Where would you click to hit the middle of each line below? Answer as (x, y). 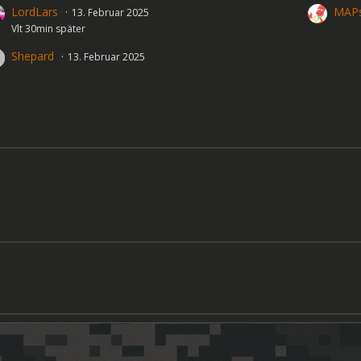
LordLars (35, 12)
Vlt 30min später (49, 29)
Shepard (33, 56)
